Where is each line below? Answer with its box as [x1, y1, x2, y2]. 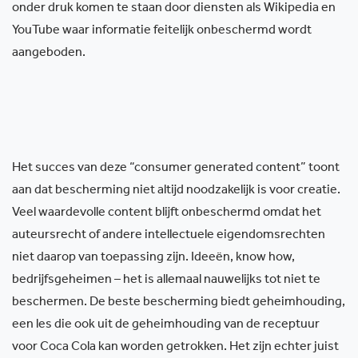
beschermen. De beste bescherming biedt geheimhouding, [12, 296, 345, 309]
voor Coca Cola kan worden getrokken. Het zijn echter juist [12, 341, 339, 354]
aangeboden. [12, 47, 86, 60]
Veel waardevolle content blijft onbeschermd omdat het [12, 207, 321, 220]
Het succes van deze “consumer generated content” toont [12, 162, 340, 175]
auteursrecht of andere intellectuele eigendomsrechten [12, 229, 325, 242]
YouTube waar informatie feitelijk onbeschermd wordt [12, 25, 312, 38]
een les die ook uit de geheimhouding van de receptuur [12, 319, 320, 332]
